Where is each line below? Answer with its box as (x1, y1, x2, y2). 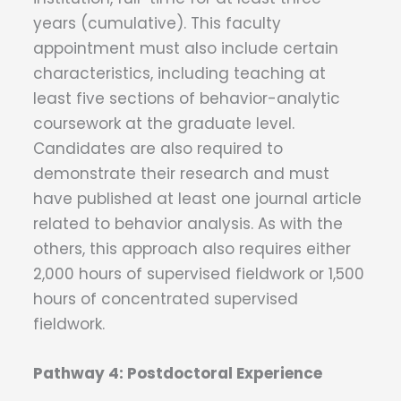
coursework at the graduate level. (33, 113, 294, 135)
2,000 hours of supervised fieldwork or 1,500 (33, 263, 364, 286)
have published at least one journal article (33, 188, 362, 210)
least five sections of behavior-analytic (33, 88, 340, 110)
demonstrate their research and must (33, 163, 329, 185)
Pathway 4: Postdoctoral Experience (33, 363, 322, 385)
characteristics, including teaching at (33, 63, 326, 85)
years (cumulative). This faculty (33, 13, 281, 35)
